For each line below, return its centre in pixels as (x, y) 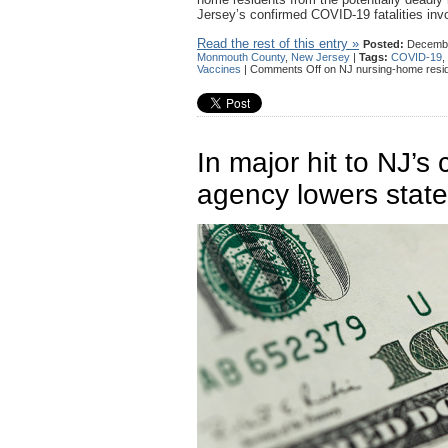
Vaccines (219, 68)
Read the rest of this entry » (278, 43)
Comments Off (285, 68)
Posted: (383, 43)
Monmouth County (241, 56)
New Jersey (320, 56)
